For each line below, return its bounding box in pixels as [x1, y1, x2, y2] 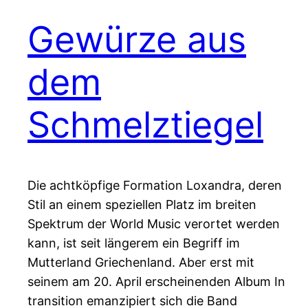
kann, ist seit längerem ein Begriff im [27, 236, 240, 251]
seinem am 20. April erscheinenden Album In [27, 274, 285, 289]
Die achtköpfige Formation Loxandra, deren [27, 178, 282, 193]
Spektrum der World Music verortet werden [27, 217, 280, 232]
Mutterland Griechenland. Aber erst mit [27, 255, 254, 270]
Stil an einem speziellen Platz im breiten [27, 197, 256, 212]
